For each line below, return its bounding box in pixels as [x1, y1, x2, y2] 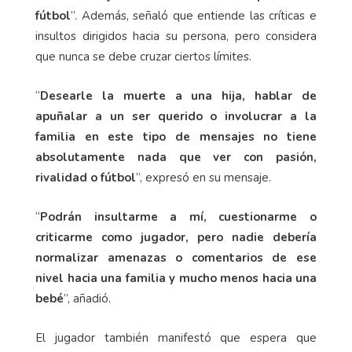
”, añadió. [64, 290, 111, 306]
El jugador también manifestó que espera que [35, 329, 317, 346]
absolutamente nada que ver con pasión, [35, 148, 317, 165]
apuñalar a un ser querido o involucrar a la [35, 108, 317, 124]
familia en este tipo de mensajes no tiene [35, 128, 317, 145]
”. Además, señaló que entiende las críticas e [71, 7, 317, 24]
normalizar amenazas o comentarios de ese [35, 249, 317, 266]
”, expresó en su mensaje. [136, 169, 271, 185]
